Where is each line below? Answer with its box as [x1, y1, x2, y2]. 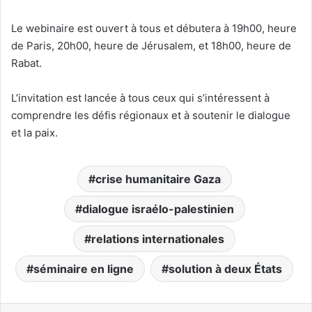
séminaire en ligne [33, 262, 134, 276]
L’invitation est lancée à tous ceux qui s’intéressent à [11, 91, 270, 104]
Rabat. [11, 56, 42, 70]
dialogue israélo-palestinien [81, 202, 234, 216]
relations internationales [91, 232, 224, 246]
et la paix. [11, 126, 58, 139]
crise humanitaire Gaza [95, 172, 221, 186]
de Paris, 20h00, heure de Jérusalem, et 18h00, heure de [11, 39, 291, 52]
